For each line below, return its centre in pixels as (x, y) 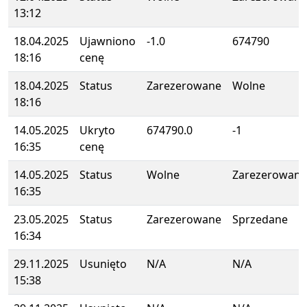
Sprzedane (260, 219)
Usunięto (103, 264)
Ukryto (97, 130)
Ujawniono (108, 41)
